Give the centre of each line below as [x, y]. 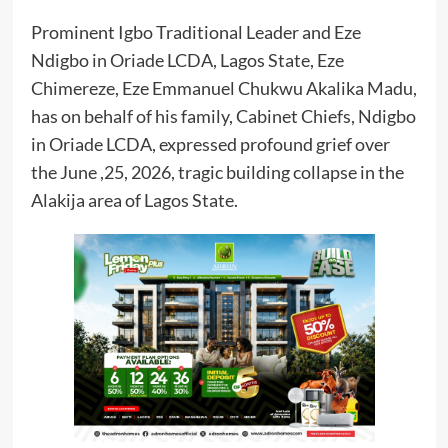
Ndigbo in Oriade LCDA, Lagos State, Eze [187, 60]
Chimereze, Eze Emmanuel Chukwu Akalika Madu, [223, 88]
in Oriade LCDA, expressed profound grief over [210, 144]
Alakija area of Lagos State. [134, 200]
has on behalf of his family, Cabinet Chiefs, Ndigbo [223, 116]
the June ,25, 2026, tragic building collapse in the [217, 172]
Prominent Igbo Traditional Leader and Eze [197, 32]
